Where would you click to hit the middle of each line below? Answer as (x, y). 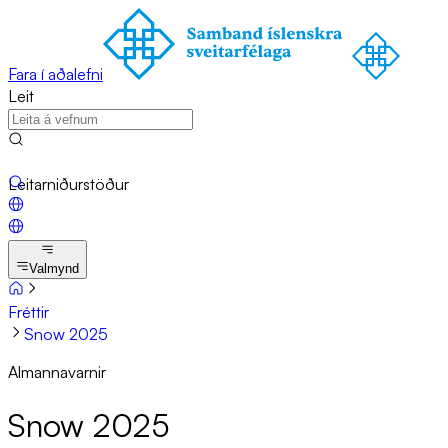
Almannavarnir (57, 371)
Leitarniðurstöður (68, 184)
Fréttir (28, 311)
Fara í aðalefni (55, 74)
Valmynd (54, 268)
